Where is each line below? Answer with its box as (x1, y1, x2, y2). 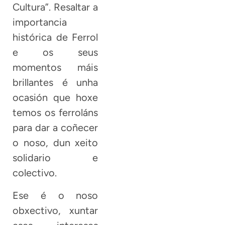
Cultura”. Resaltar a (13, 1, 98, 14)
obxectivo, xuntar (13, 204, 98, 216)
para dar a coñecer (13, 122, 98, 134)
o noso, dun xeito (13, 137, 98, 149)
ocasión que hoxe (13, 91, 98, 104)
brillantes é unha (13, 76, 98, 89)
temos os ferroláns (13, 106, 98, 119)
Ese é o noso (13, 189, 98, 201)
